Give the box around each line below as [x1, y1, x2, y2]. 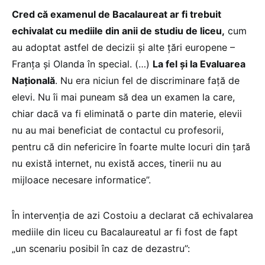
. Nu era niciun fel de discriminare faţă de [55, 74, 240, 86]
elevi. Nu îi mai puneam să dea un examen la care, [12, 91, 235, 103]
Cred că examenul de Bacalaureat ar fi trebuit [12, 8, 221, 20]
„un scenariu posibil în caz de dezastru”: [12, 242, 190, 254]
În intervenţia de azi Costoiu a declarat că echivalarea [12, 209, 253, 221]
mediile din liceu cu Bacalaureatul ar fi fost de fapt [12, 225, 238, 238]
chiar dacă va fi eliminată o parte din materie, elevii [12, 107, 242, 119]
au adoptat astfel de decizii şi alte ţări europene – [12, 41, 235, 53]
